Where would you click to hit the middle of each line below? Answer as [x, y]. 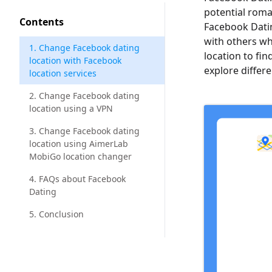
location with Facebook [75, 60]
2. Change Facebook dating [84, 96]
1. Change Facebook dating [84, 48]
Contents [42, 22]
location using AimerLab [79, 144]
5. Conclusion [56, 214]
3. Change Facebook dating [84, 131]
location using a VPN [71, 108]
